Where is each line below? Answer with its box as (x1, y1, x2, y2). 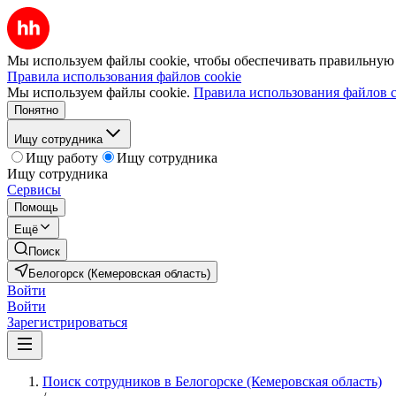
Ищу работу (26, 150, 98, 165)
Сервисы (7, 182, 61, 197)
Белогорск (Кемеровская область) (28, 267, 210, 280)
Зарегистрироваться (7, 315, 127, 330)
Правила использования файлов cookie (7, 69, 241, 84)
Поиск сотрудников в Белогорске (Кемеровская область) (42, 374, 382, 389)
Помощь (14, 201, 58, 214)
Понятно (14, 103, 58, 117)
